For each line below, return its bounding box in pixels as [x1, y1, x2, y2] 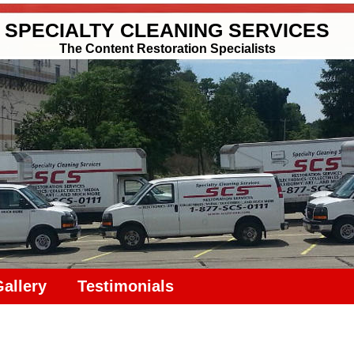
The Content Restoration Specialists [58, 42, 276, 55]
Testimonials [77, 277, 175, 295]
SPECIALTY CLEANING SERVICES [5, 19, 330, 41]
